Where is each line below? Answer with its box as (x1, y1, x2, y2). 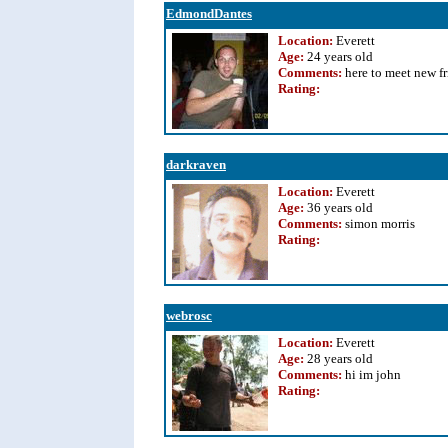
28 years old (304, 351, 373, 366)
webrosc (166, 308, 212, 323)
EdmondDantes (166, 6, 252, 21)
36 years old (304, 200, 373, 215)
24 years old (304, 49, 373, 64)
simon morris (345, 216, 415, 231)
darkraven (166, 157, 226, 172)
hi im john (345, 367, 401, 382)
